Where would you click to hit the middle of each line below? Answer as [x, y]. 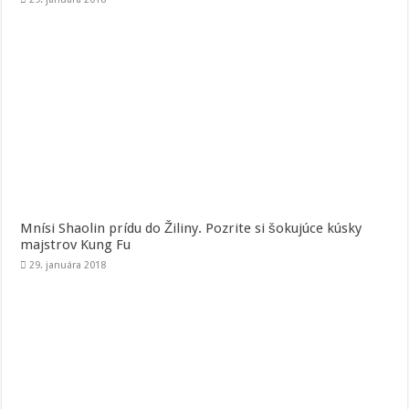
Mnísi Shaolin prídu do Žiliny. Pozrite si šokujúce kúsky [191, 229]
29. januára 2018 [68, 266]
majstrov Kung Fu [76, 245]
